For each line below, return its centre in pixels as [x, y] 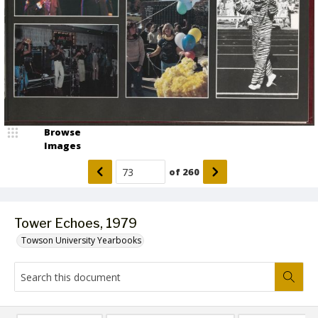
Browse [62, 132]
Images [62, 146]
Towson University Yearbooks [81, 240]
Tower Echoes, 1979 [76, 223]
